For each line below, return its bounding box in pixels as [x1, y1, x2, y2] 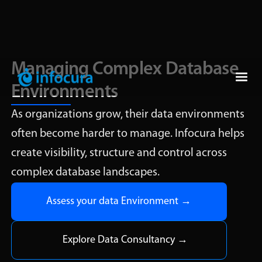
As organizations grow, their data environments [11, 109, 244, 120]
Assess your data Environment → [46, 196, 192, 207]
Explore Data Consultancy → [63, 235, 188, 246]
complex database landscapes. [11, 167, 160, 178]
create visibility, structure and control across [11, 147, 227, 159]
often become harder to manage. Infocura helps [11, 128, 244, 140]
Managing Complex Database [11, 60, 239, 79]
